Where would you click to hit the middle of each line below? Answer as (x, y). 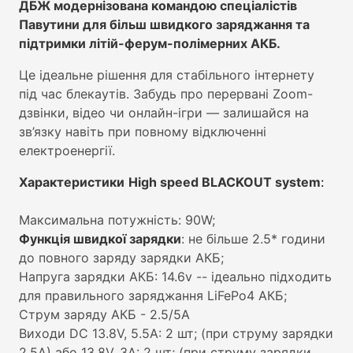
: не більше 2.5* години (253, 238)
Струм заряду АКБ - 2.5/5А (104, 314)
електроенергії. (67, 150)
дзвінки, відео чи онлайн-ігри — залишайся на (164, 112)
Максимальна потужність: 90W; (117, 219)
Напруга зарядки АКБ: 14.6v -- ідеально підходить (175, 276)
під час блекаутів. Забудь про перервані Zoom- (166, 93)
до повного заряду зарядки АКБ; (121, 257)
